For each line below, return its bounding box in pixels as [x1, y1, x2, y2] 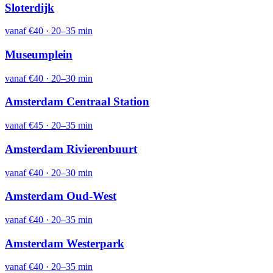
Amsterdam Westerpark [5, 236, 124, 250]
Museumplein [5, 48, 73, 61]
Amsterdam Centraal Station [5, 95, 149, 108]
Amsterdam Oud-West [5, 190, 116, 203]
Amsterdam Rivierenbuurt [5, 142, 137, 155]
